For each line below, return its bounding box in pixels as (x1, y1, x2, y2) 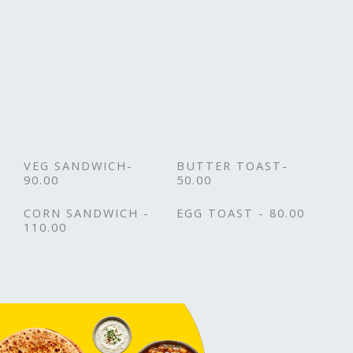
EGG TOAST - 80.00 (176, 204, 305, 221)
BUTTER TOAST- (176, 157, 288, 173)
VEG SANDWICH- (24, 157, 133, 173)
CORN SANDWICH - (24, 204, 150, 221)
